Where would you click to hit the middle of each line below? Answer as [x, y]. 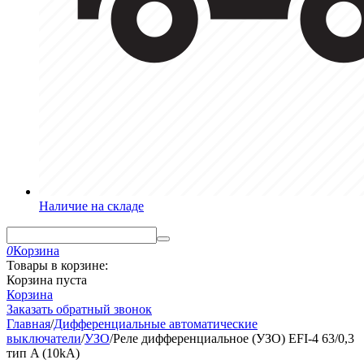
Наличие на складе [91, 206]
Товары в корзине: [57, 265]
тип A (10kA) [43, 353]
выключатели [44, 338]
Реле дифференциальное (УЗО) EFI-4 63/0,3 [234, 338]
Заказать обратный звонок [79, 309]
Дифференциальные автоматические [156, 324]
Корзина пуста [47, 280]
